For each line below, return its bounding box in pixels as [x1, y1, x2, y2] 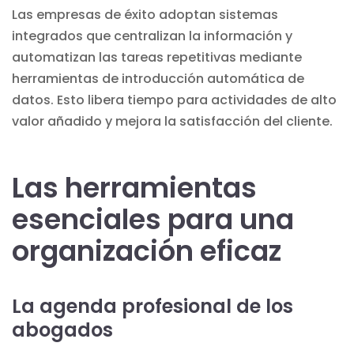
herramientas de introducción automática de [12, 69, 304, 88]
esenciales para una [12, 199, 294, 239]
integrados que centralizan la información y [12, 26, 292, 45]
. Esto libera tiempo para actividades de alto [51, 90, 337, 109]
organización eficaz [12, 231, 281, 270]
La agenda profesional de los [12, 292, 293, 319]
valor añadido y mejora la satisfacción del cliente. [12, 111, 333, 130]
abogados [12, 316, 113, 343]
